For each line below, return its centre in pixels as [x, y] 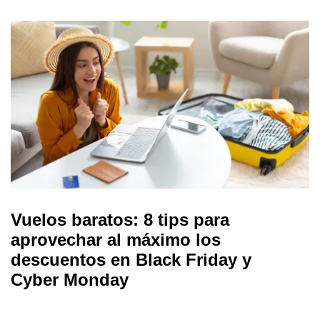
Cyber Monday [70, 279]
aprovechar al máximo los [116, 239]
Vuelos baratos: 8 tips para [120, 219]
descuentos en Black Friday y [131, 259]
